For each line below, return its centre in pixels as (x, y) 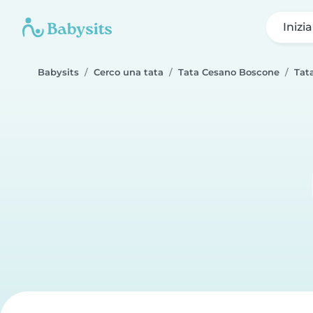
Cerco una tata (129, 72)
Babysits (58, 72)
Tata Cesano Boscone (229, 72)
